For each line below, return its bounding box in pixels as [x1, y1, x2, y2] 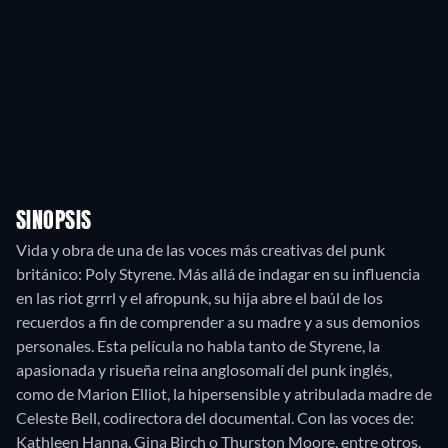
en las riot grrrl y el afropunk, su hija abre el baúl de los [16, 288, 383, 307]
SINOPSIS [16, 211, 92, 233]
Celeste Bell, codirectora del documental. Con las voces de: [16, 408, 414, 427]
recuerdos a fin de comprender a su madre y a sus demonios [16, 312, 420, 331]
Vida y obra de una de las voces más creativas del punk [16, 240, 385, 259]
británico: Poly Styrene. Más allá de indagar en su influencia [16, 264, 420, 283]
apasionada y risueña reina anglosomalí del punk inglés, [16, 360, 392, 379]
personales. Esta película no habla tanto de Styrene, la [16, 336, 380, 355]
